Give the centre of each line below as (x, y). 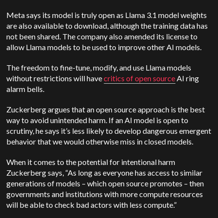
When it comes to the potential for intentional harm (91, 162)
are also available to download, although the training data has (107, 26)
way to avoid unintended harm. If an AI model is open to (98, 120)
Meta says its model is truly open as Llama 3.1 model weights (107, 15)
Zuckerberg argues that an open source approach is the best (106, 109)
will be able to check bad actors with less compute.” (92, 205)
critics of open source (140, 78)
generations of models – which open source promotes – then (105, 183)
